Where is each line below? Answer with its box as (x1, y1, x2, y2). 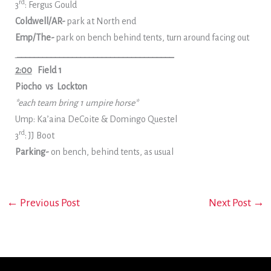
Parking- (15, 147, 49, 157)
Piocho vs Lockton (15, 82, 87, 91)
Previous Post (18, 197, 80, 209)
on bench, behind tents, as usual (48, 147, 174, 157)
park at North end (67, 16, 136, 26)
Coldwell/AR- (15, 16, 67, 26)
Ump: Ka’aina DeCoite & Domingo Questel (15, 114, 177, 124)
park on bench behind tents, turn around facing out (56, 33, 249, 42)
